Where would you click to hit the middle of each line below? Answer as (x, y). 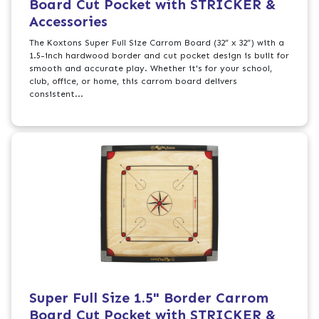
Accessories (69, 22)
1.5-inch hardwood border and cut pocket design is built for (159, 56)
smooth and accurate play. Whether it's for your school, (151, 69)
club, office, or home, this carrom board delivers (134, 82)
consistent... (57, 94)
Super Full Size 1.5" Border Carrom (149, 297)
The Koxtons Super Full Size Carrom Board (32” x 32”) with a (157, 43)
